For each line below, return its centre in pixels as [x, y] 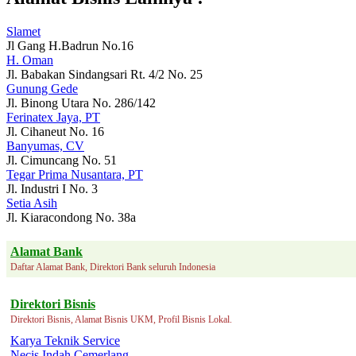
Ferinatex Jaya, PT [53, 117]
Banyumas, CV [45, 145]
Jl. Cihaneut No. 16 [55, 131]
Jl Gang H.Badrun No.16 [70, 45]
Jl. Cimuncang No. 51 [62, 160]
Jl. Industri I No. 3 [52, 188]
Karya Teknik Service [65, 340]
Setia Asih [32, 203]
